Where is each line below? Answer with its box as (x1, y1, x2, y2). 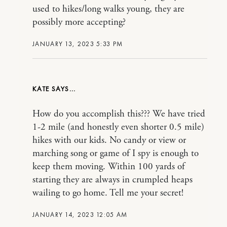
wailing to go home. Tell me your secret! (32, 187, 183, 199)
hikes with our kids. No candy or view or (32, 134, 186, 146)
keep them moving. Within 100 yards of (32, 161, 185, 173)
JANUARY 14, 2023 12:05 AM (32, 210, 128, 219)
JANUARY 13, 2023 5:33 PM (32, 40, 123, 48)
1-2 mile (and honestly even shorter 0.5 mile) (32, 121, 204, 133)
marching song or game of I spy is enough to (32, 147, 199, 160)
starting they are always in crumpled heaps (32, 174, 193, 186)
